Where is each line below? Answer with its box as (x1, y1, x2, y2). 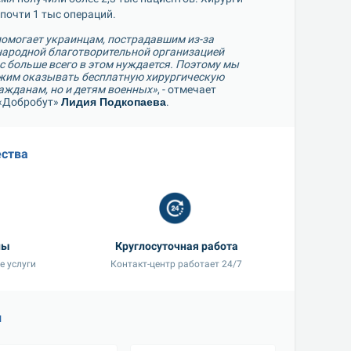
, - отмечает (157, 83, 216, 96)
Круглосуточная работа (114, 240, 238, 252)
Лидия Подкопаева (61, 96, 166, 108)
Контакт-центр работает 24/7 (110, 259, 243, 270)
